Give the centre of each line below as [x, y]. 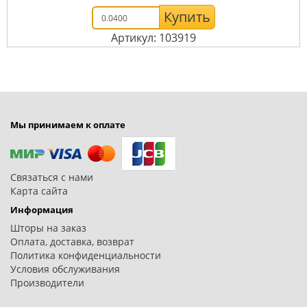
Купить [187, 17]
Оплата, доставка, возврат [72, 242]
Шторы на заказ [48, 228]
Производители [47, 283]
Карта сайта [39, 191]
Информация [42, 210]
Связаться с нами [52, 177]
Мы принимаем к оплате [68, 125]
